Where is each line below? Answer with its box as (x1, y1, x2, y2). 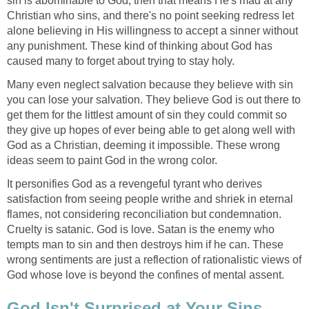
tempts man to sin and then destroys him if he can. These (7, 238, 283, 250)
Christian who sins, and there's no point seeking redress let (7, 9, 294, 21)
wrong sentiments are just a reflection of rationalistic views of (7, 253, 301, 266)
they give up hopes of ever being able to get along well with (7, 123, 295, 136)
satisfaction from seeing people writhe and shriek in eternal (7, 192, 293, 205)
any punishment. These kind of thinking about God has (7, 39, 272, 52)
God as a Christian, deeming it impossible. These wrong (7, 139, 280, 151)
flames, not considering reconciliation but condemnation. (7, 208, 281, 220)
